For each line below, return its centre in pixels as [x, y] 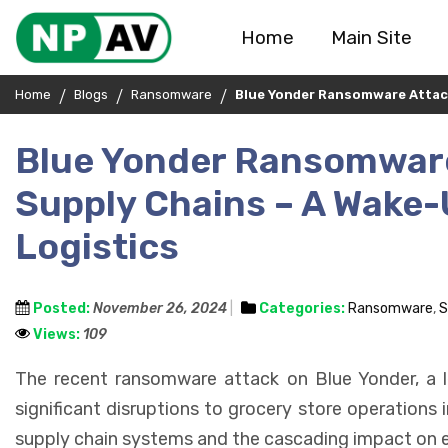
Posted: [61, 308]
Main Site [371, 37]
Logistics [97, 246]
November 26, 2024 [160, 308]
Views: [56, 334]
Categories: [302, 308]
